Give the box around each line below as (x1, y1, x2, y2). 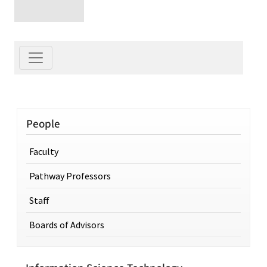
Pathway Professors (29, 169, 111, 182)
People (26, 115, 60, 132)
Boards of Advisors (29, 218, 104, 231)
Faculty (29, 145, 58, 157)
